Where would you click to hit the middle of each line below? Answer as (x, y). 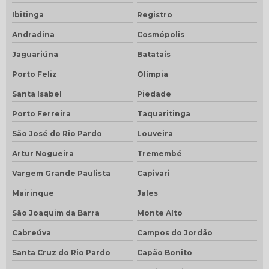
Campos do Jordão (174, 232)
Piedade (154, 94)
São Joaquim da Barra (56, 213)
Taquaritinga (163, 113)
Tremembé (159, 153)
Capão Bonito (164, 252)
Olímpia (152, 74)
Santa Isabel (37, 94)
